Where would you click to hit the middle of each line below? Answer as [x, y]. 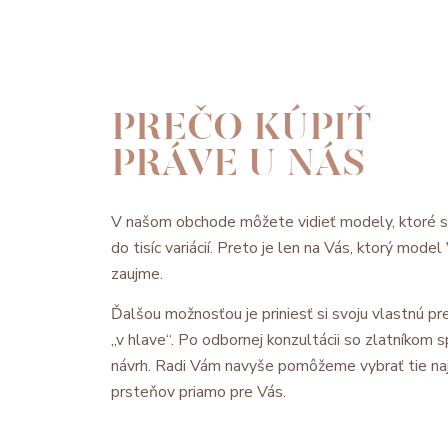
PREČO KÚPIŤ [241, 127]
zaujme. [137, 274]
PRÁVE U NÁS [238, 163]
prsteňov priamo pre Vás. [198, 392]
